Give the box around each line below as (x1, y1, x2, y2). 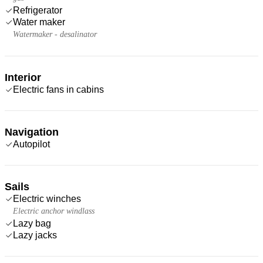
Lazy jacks (13, 230, 57, 240)
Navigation (5, 126, 59, 138)
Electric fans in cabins (13, 84, 104, 95)
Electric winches (13, 193, 81, 204)
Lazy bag (13, 218, 51, 228)
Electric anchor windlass (13, 206, 95, 215)
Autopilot (13, 139, 50, 149)
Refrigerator (13, 5, 62, 15)
